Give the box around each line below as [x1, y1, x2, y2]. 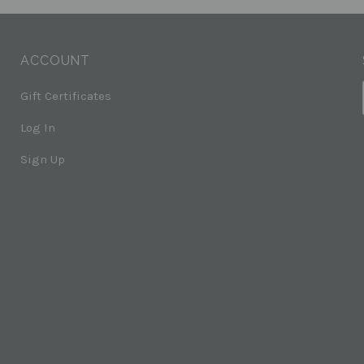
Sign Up [20, 151, 66, 167]
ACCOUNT [20, 52, 90, 68]
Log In [20, 119, 56, 135]
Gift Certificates [20, 88, 112, 103]
